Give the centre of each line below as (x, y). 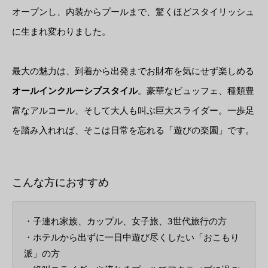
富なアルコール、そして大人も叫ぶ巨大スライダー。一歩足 (133, 110)
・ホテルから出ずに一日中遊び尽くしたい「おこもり (132, 237)
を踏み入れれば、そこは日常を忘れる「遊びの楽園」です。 (133, 130)
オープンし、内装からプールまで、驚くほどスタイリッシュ (133, 12)
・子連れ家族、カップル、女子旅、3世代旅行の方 (125, 221)
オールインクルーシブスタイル (75, 91)
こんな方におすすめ (60, 182)
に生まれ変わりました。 (61, 31)
